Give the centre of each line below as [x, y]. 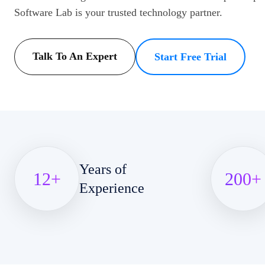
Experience [112, 188]
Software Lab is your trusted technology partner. [118, 12]
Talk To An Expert [75, 56]
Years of [103, 169]
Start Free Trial [190, 57]
